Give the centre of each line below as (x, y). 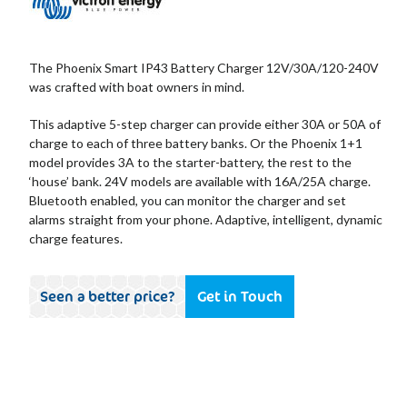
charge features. (76, 238)
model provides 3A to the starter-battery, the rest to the (190, 162)
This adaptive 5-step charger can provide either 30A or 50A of (205, 124)
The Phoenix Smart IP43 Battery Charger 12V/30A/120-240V (204, 68)
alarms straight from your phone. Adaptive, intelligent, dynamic (206, 219)
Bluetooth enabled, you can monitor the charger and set (188, 200)
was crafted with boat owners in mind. (137, 87)
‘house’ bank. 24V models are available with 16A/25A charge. (200, 181)
